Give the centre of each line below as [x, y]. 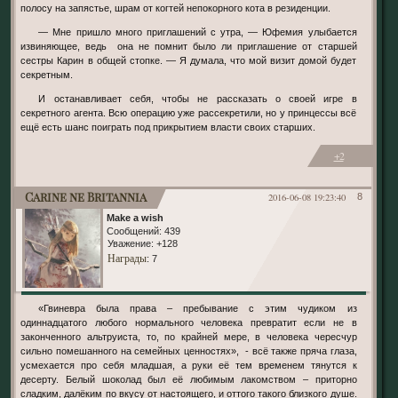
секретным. [47, 75]
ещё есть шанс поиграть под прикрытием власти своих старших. [168, 127]
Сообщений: [134, 231]
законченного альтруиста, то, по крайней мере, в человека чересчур [189, 336]
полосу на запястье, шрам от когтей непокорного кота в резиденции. [176, 8]
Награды [127, 257]
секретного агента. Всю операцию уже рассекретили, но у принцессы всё [189, 113]
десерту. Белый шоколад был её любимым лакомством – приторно [189, 379]
